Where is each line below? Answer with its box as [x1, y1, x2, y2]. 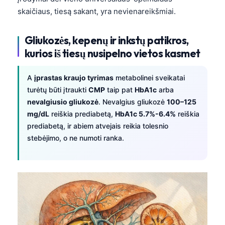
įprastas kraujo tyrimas [34, 73, 114, 82]
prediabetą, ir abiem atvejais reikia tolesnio [27, 121, 168, 130]
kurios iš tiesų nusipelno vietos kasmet [25, 46, 200, 60]
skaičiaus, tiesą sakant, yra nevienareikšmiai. [18, 6, 176, 16]
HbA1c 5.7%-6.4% [115, 109, 176, 118]
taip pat [105, 85, 135, 94]
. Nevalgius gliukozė [98, 97, 167, 106]
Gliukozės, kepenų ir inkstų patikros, [25, 33, 189, 47]
